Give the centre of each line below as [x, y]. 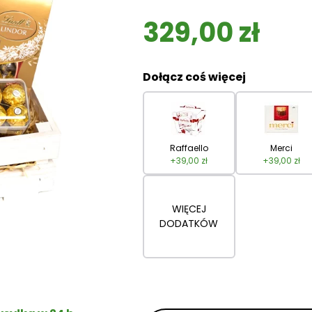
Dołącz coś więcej [195, 77]
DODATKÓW [189, 224]
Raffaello [189, 148]
